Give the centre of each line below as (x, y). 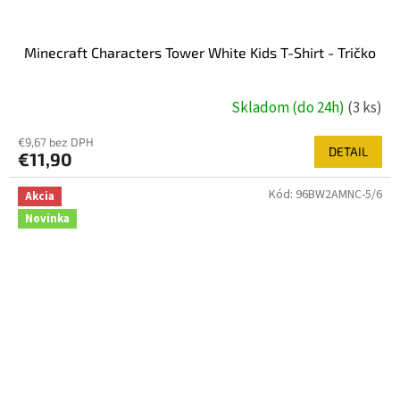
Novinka (47, 218)
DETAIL (348, 151)
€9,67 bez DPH (56, 142)
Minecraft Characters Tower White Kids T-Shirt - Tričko (200, 52)
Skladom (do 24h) (289, 108)
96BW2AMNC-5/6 (339, 194)
